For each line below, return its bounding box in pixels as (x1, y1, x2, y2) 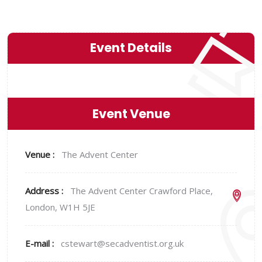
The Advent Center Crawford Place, (70, 185, 213, 197)
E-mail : (25, 237, 56, 250)
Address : (25, 185, 65, 197)
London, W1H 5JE (25, 201, 95, 213)
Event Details (90, 39, 172, 57)
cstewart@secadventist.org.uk (61, 237, 184, 250)
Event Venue (92, 105, 170, 123)
